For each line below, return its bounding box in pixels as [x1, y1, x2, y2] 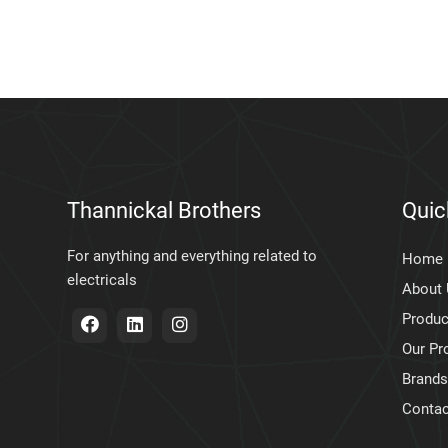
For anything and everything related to [67, 247, 317, 265]
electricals [67, 271, 137, 289]
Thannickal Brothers [67, 198, 261, 223]
